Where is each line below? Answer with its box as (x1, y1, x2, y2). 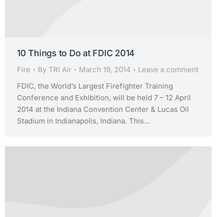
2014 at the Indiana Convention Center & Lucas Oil (17, 104, 189, 114)
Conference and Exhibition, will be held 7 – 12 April (17, 93, 191, 102)
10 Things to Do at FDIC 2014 (17, 47, 135, 58)
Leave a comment (138, 64, 199, 74)
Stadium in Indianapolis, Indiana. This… (17, 116, 150, 125)
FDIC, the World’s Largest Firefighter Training (17, 81, 173, 91)
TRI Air (48, 64, 72, 74)
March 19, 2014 (79, 64, 131, 74)
